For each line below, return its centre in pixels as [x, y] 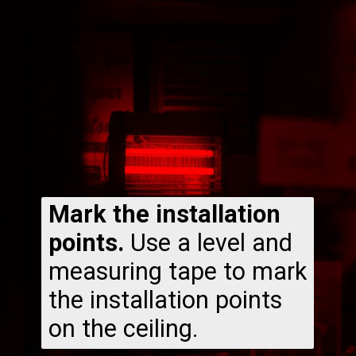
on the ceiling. [123, 329]
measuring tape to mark [177, 272]
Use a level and [208, 243]
